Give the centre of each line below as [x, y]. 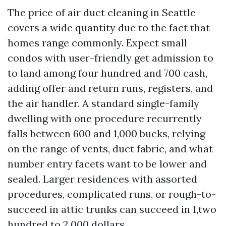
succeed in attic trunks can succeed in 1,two [112, 209]
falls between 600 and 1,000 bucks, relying [106, 134]
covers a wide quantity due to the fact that [109, 28]
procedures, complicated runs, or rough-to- [112, 194]
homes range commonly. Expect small [97, 43]
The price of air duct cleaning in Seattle [102, 13]
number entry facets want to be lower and [107, 164]
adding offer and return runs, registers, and [110, 88]
